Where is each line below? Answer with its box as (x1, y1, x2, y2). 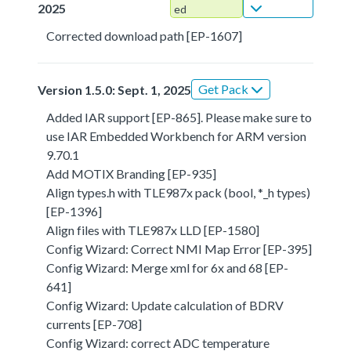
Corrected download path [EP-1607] (46, 27, 243, 43)
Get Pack (198, 81, 251, 96)
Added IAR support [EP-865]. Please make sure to (46, 109, 313, 125)
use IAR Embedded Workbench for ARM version (46, 128, 307, 143)
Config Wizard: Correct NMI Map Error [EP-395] (46, 241, 313, 256)
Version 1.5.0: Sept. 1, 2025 (38, 81, 191, 97)
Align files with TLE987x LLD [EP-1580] (46, 222, 260, 237)
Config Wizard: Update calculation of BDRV (46, 297, 284, 313)
